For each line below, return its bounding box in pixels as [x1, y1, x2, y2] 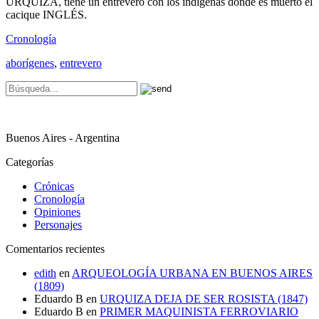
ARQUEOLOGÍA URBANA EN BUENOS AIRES [72, 266, 313, 279]
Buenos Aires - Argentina [6, 131, 120, 144]
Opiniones [34, 205, 80, 218]
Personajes [34, 218, 82, 231]
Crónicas [34, 179, 74, 192]
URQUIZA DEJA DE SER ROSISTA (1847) [100, 292, 308, 305]
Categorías [6, 155, 53, 168]
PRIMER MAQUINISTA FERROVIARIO [100, 305, 298, 318]
